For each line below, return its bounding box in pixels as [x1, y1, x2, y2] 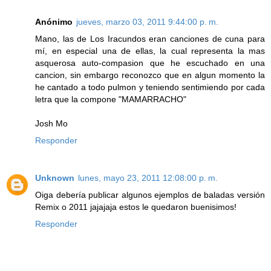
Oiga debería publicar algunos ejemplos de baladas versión [35, 190, 265, 200]
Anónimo [35, 17, 73, 27]
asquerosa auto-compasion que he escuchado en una [35, 58, 265, 68]
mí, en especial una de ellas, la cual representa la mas [35, 46, 265, 56]
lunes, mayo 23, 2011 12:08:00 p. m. [78, 173, 218, 183]
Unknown [35, 173, 74, 183]
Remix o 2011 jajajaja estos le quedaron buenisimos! [35, 202, 237, 212]
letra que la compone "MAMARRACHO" [35, 94, 186, 105]
